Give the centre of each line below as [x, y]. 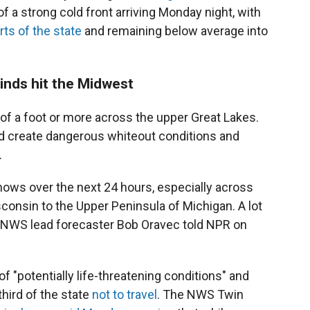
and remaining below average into [175, 31]
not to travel [125, 294]
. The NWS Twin [200, 294]
